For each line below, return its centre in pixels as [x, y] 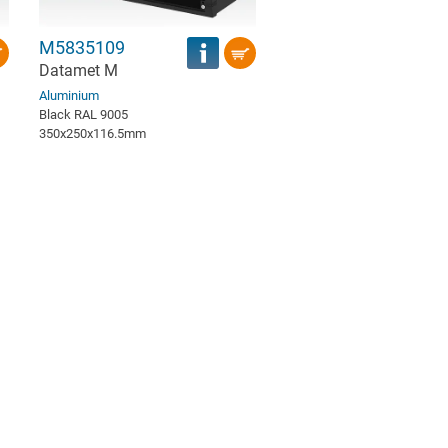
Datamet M [78, 70]
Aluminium [68, 95]
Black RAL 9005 [83, 114]
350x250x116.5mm [92, 133]
